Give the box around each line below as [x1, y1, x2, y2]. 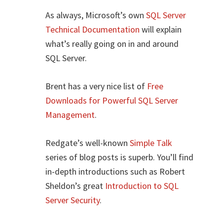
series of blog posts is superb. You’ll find [45, 151, 194, 163]
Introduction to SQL [105, 180, 179, 191]
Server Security [45, 194, 100, 206]
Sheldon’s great [45, 180, 106, 191]
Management [45, 109, 95, 120]
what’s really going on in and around [45, 37, 179, 49]
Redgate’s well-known [45, 137, 130, 148]
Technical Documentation [45, 23, 140, 35]
